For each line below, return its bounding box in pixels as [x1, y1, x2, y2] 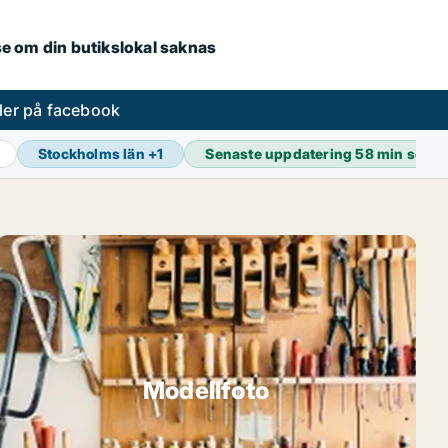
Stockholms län [38, 145, 145, 162]
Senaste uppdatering [205, 145, 356, 162]
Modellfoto [143, 375, 269, 405]
